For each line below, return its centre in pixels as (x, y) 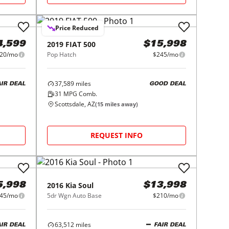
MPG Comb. (80, 94)
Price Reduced (77, 28)
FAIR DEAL (170, 225)
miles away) (121, 104)
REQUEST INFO (117, 135)
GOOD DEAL (167, 84)
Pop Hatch (62, 54)
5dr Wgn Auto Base (75, 196)
